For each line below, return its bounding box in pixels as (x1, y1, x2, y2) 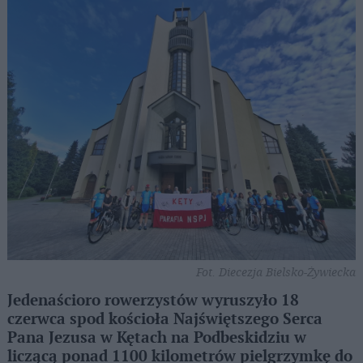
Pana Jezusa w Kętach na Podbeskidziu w (6, 328, 306, 348)
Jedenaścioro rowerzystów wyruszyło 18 (6, 291, 299, 310)
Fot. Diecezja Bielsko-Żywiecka (195, 263, 356, 280)
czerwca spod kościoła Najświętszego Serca (6, 310, 322, 329)
